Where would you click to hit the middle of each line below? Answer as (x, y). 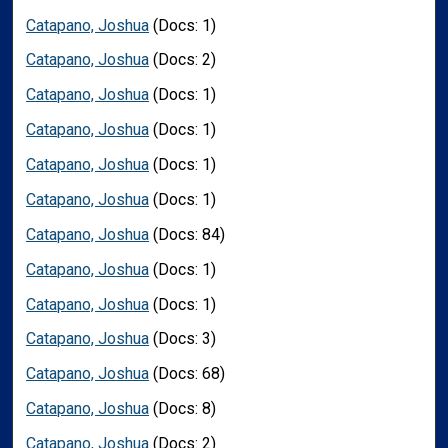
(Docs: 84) (187, 234)
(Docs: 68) (187, 374)
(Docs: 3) (183, 339)
